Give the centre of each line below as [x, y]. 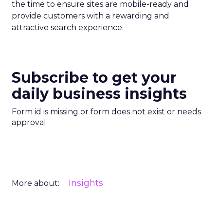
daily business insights [99, 94]
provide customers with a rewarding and [91, 16]
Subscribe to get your [94, 78]
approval [29, 122]
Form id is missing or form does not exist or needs [106, 112]
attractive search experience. [68, 27]
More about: [36, 183]
